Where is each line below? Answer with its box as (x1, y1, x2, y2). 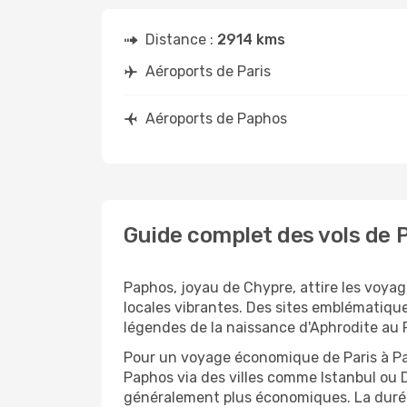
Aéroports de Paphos (145, 110, 287, 127)
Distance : (145, 31, 217, 48)
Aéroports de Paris (145, 63, 271, 80)
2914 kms (217, 31, 285, 48)
